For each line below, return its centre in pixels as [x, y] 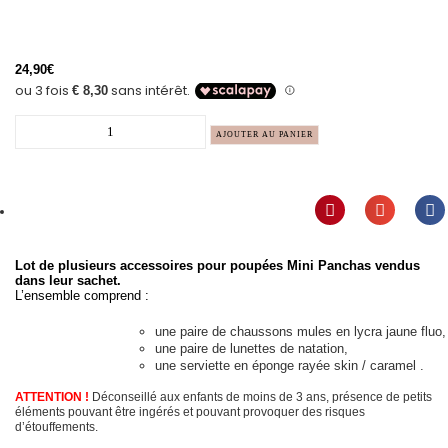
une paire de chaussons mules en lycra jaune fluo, [300, 331]
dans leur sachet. [68, 280]
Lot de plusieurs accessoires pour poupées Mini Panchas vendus [217, 265]
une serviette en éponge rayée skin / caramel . [289, 365]
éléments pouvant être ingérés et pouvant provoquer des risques [190, 411]
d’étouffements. [56, 426]
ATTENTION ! [52, 396]
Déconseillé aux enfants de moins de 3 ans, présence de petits [260, 396]
